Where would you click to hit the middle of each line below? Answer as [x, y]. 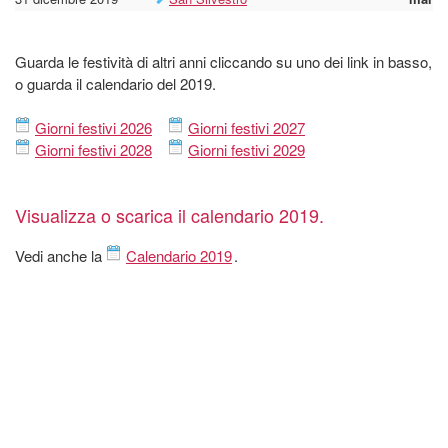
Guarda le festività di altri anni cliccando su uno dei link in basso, [223, 61]
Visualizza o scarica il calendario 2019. [169, 214]
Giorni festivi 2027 [246, 127]
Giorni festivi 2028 [93, 149]
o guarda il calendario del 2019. [115, 83]
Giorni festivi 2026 [93, 127]
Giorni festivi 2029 [246, 149]
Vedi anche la [60, 255]
